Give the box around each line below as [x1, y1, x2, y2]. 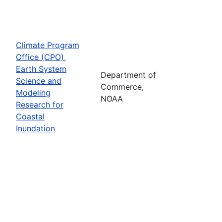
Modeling [16, 87, 51, 98]
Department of [101, 69, 156, 80]
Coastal [16, 111, 45, 121]
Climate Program [16, 40, 79, 50]
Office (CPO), [16, 52, 66, 62]
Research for [16, 99, 63, 110]
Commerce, [101, 81, 144, 92]
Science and [16, 75, 61, 86]
